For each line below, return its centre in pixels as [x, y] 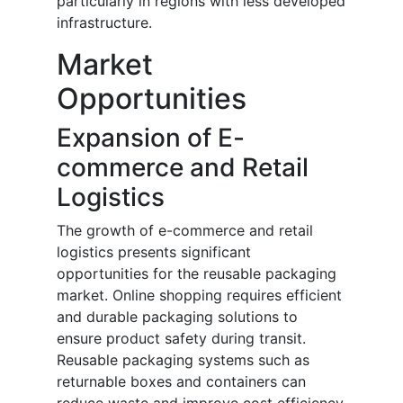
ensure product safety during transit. [181, 339]
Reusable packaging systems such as [183, 360]
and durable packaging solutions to [177, 317]
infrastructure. [104, 23]
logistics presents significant [154, 252]
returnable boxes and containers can [181, 382]
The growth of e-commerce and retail [185, 231]
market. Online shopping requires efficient [199, 296]
